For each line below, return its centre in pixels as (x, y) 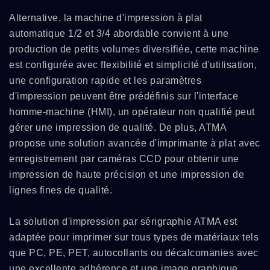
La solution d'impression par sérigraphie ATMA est (123, 221)
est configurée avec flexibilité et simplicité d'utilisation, (133, 65)
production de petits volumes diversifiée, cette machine (134, 49)
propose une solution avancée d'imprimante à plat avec (135, 143)
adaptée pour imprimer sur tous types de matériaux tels (134, 237)
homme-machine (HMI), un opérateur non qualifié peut (132, 112)
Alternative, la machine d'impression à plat (106, 18)
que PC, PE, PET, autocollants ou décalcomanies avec (134, 253)
